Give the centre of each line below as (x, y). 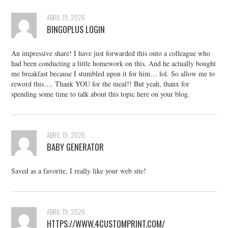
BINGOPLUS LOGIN (76, 30)
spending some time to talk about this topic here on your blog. (101, 94)
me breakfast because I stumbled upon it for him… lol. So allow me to (113, 74)
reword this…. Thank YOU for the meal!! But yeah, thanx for (101, 84)
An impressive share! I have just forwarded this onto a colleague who (111, 53)
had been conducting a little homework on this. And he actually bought (114, 64)
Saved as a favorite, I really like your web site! (79, 171)
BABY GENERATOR (76, 147)
